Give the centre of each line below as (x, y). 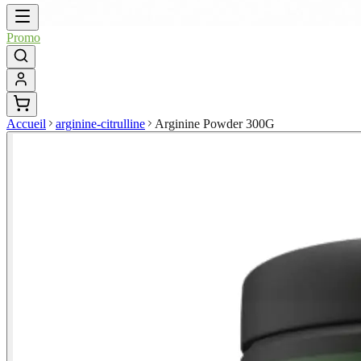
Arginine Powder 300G (215, 124)
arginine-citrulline (100, 124)
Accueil (26, 124)
